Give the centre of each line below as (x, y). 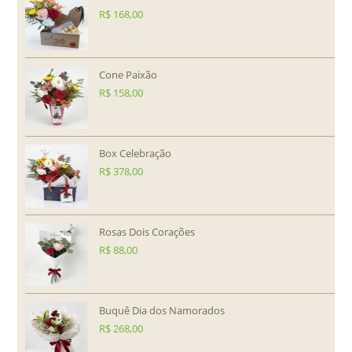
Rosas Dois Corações (147, 232)
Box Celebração (136, 154)
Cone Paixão (128, 75)
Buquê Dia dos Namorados (162, 311)
